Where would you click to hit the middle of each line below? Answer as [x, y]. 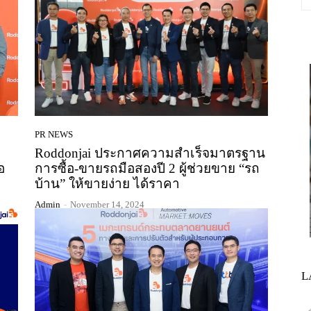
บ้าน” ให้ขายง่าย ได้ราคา [107, 184]
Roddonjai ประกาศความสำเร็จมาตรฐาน [150, 153]
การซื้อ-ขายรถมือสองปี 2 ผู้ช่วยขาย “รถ [147, 169]
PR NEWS [54, 135]
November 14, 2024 [107, 205]
